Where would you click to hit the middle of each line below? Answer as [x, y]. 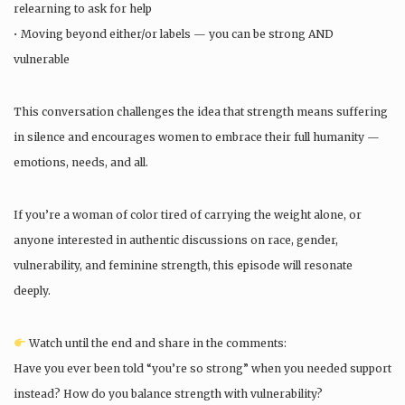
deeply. [32, 291]
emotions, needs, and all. [81, 162]
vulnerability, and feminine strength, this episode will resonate [183, 265]
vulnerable [42, 59]
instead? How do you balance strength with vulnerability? [168, 394]
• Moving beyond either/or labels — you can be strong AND [174, 34]
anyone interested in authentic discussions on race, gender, [176, 240]
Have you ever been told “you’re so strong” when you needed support [202, 368]
